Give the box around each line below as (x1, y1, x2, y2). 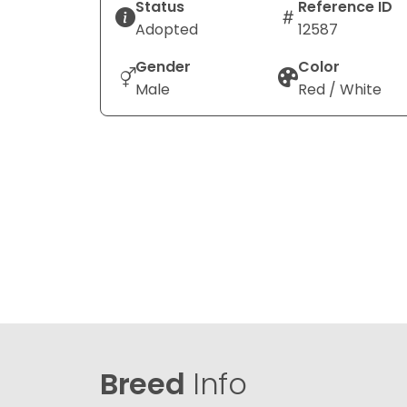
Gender (135, 55, 191, 77)
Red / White (297, 78, 382, 100)
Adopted (135, 18, 198, 40)
